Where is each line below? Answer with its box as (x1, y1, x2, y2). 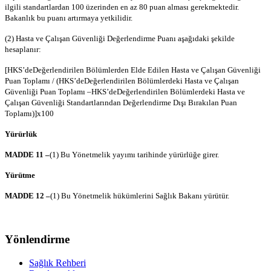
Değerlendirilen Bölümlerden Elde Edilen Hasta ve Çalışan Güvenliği (33, 65, 261, 75)
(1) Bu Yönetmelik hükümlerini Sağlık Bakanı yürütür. (50, 191, 229, 201)
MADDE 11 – (5, 150, 50, 160)
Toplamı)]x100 (5, 109, 54, 119)
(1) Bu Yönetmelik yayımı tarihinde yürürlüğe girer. (50, 150, 219, 160)
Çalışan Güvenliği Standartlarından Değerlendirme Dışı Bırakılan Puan (5, 98, 237, 108)
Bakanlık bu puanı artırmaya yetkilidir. (5, 13, 132, 23)
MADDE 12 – (5, 191, 50, 201)
